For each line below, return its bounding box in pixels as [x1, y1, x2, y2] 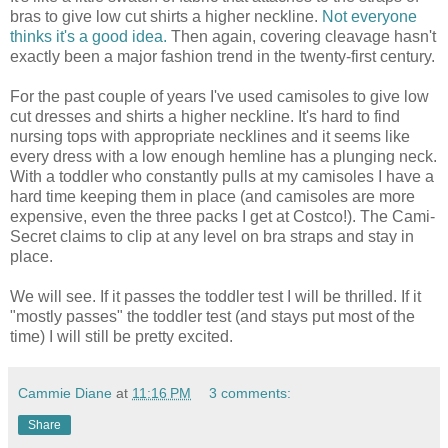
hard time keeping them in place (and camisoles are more [10, 188, 415, 206]
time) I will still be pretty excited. [10, 328, 233, 346]
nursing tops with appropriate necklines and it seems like [10, 128, 410, 146]
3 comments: [209, 385, 292, 402]
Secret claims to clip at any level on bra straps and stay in [10, 228, 414, 246]
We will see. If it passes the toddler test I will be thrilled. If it [10, 288, 421, 306]
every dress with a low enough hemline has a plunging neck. [10, 148, 437, 166]
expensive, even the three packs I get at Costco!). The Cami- [10, 208, 435, 226]
